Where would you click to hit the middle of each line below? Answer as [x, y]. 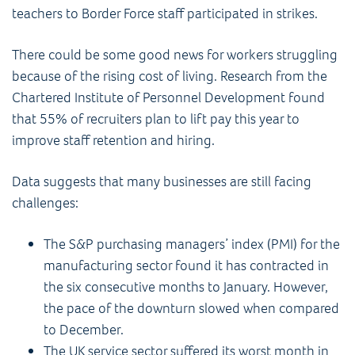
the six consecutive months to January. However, [186, 286]
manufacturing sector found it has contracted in [186, 265]
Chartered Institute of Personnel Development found [168, 97]
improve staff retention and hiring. [115, 140]
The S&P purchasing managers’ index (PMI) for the [192, 244]
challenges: [45, 202]
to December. [85, 329]
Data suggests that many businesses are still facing [162, 181]
